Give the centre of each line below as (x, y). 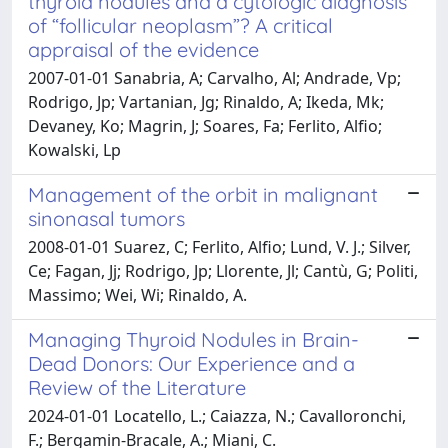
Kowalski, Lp (74, 149)
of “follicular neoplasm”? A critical (180, 25)
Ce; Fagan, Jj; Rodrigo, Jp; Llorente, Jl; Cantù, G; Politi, (223, 270)
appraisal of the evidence (143, 49)
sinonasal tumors (106, 218)
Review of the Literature (137, 387)
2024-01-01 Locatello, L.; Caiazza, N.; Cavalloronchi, (217, 415)
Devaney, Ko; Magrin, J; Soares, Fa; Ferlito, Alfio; (205, 125)
